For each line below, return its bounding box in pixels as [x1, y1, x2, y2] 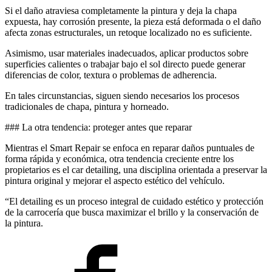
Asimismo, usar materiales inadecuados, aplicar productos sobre [5, 47, 248, 58]
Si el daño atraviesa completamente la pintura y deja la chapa [5, 5, 237, 16]
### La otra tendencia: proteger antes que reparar [5, 121, 192, 132]
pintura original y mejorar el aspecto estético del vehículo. [5, 175, 225, 186]
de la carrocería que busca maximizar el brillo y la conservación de [5, 206, 259, 217]
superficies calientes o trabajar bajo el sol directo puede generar [5, 58, 245, 69]
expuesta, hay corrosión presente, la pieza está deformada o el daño [5, 16, 261, 27]
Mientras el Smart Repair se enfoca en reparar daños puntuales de [5, 142, 254, 153]
